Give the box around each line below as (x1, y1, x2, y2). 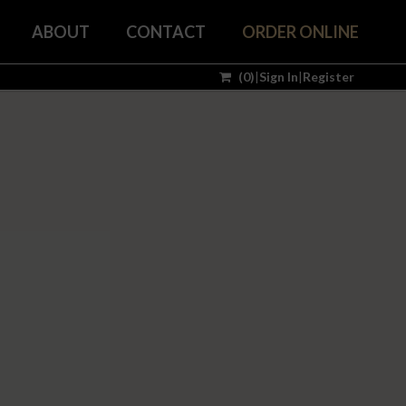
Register (303, 69, 354, 84)
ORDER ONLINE (242, 22, 359, 42)
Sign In (259, 69, 298, 84)
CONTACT (126, 22, 206, 42)
